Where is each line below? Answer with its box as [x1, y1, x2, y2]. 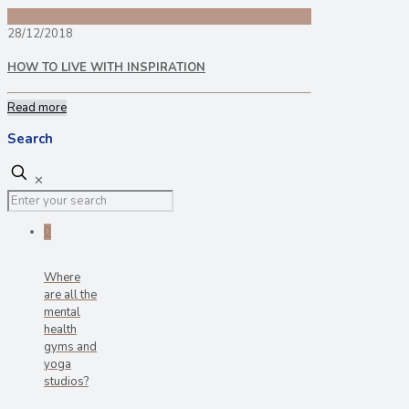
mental [44, 303, 80, 320]
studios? [44, 372, 89, 390]
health [44, 320, 77, 338]
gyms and [44, 338, 97, 355]
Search [7, 130, 53, 149]
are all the [44, 286, 97, 303]
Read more [7, 100, 67, 117]
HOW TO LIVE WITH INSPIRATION [7, 58, 205, 76]
